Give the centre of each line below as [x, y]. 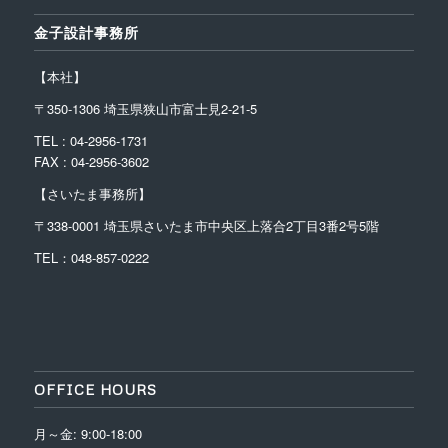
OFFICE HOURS [95, 390]
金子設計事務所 [86, 32]
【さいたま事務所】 [92, 193]
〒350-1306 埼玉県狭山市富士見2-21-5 [145, 108]
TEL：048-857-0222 [91, 258]
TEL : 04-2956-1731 [90, 140]
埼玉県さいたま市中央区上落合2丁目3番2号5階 [241, 225]
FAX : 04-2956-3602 [91, 161]
